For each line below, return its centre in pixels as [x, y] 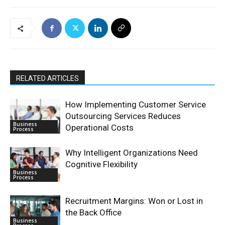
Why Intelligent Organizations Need [132, 153]
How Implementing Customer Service [136, 105]
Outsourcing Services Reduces [123, 116]
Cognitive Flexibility [101, 164]
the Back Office [93, 213]
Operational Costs [99, 128]
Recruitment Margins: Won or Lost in [134, 201]
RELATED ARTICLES [47, 79]
